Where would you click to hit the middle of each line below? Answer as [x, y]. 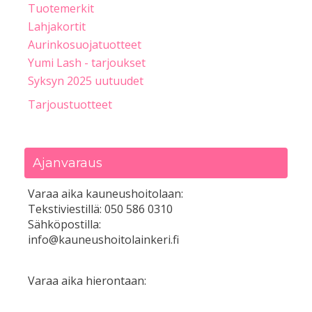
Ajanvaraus [68, 163]
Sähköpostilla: [64, 225]
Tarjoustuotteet [70, 105]
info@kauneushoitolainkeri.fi [103, 240]
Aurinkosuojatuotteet [85, 45]
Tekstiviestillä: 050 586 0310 [100, 209]
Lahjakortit [57, 27]
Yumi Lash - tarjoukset [87, 63]
